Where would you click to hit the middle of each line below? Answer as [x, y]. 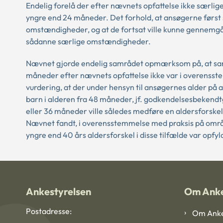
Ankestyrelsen [58, 191]
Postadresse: [49, 211]
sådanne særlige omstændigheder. [88, 41]
